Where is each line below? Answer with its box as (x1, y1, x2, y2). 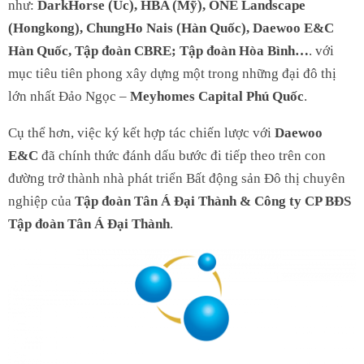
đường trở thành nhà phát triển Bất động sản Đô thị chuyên (8, 170, 345, 186)
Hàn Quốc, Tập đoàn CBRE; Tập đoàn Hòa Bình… (8, 42, 309, 58)
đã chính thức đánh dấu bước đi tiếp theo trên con (38, 147, 326, 163)
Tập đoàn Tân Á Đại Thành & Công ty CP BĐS (75, 193, 351, 209)
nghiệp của (8, 193, 75, 209)
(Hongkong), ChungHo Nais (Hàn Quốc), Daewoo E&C (8, 19, 334, 36)
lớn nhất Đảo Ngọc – (8, 88, 130, 104)
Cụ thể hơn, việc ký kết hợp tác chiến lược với (8, 124, 275, 141)
